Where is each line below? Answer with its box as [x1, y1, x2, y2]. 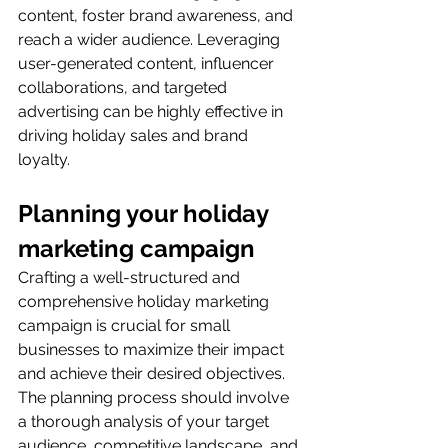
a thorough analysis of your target [18, 411, 273, 431]
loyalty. [18, 149, 70, 169]
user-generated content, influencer [18, 53, 278, 73]
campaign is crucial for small [18, 315, 234, 335]
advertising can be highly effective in [18, 101, 287, 121]
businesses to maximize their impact [18, 339, 288, 359]
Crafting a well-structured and [18, 267, 244, 287]
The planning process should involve [18, 387, 293, 407]
